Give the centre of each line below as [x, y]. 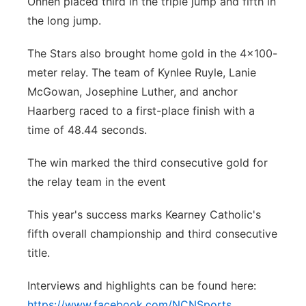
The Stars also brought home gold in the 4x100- [152, 53]
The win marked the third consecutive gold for [148, 163]
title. [39, 253]
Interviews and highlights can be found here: [142, 286]
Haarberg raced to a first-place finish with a [141, 111]
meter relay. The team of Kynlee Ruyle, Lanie [142, 72]
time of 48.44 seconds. [87, 130]
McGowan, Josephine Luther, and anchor [133, 92]
